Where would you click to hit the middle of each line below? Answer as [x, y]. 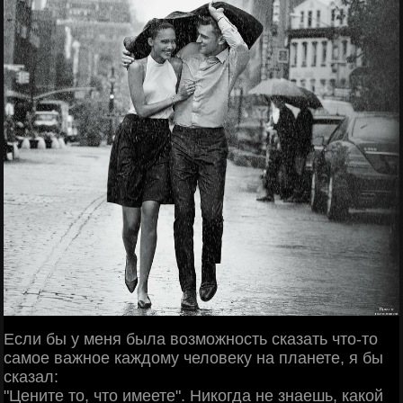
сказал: [31, 376]
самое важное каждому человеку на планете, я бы [193, 358]
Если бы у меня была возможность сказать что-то [191, 339]
